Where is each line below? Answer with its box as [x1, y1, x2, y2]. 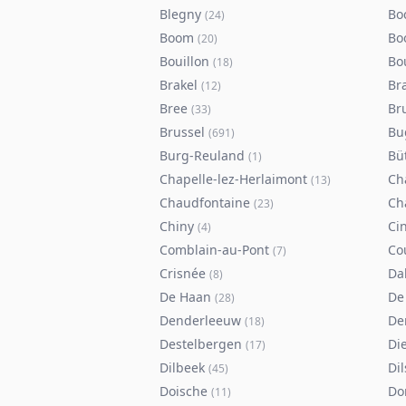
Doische [159, 382, 208, 400]
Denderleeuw [159, 312, 241, 329]
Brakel [159, 76, 198, 93]
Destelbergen [159, 335, 242, 353]
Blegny [159, 5, 201, 23]
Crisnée [159, 265, 206, 282]
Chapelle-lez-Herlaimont [159, 170, 307, 188]
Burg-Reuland [159, 147, 245, 164]
